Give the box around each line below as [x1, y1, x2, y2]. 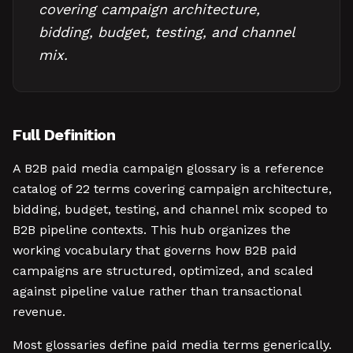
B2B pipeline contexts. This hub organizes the [13, 222, 291, 237]
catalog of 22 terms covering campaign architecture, [13, 181, 332, 196]
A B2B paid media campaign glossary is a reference [13, 161, 324, 176]
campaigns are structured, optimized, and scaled [13, 263, 314, 278]
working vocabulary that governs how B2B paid [13, 243, 297, 258]
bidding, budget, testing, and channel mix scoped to [13, 202, 328, 217]
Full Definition [13, 125, 115, 144]
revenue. [13, 304, 65, 319]
